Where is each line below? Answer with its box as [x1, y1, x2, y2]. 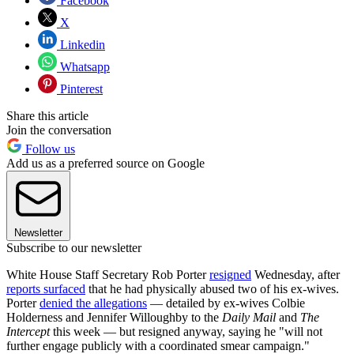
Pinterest [57, 82, 103, 96]
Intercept [6, 325, 50, 339]
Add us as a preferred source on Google [6, 156, 205, 171]
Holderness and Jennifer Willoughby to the [6, 311, 222, 325]
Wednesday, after [251, 268, 340, 282]
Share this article [6, 109, 88, 123]
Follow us [22, 142, 75, 156]
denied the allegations [40, 296, 147, 311]
